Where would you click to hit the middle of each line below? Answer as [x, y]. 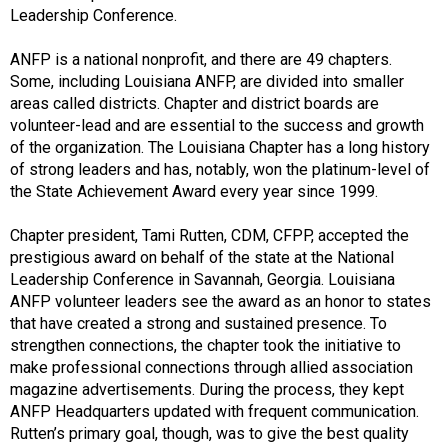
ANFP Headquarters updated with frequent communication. [214, 412]
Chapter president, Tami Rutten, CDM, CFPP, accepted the [209, 236]
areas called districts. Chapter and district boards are [194, 104]
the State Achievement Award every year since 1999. [196, 192]
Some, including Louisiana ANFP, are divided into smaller [207, 82]
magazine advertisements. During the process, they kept [207, 390]
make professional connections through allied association [211, 368]
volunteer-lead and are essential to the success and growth [217, 126]
